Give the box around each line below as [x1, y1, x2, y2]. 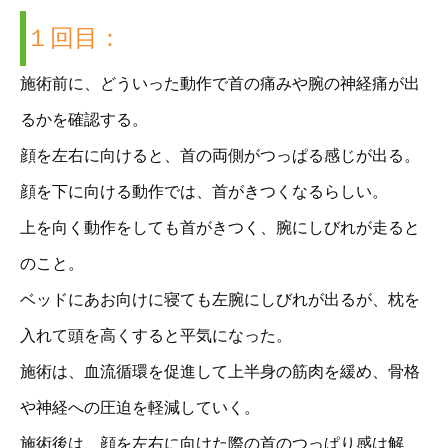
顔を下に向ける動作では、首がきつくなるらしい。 [20, 183, 388, 201]
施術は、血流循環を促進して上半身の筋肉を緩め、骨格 [20, 363, 420, 381]
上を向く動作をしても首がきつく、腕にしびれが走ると [20, 219, 420, 237]
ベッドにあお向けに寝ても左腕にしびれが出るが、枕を [20, 291, 420, 309]
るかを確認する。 [20, 111, 148, 129]
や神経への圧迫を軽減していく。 [20, 399, 260, 417]
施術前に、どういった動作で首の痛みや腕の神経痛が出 [20, 75, 420, 93]
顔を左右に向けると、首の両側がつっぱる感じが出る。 [20, 147, 420, 165]
